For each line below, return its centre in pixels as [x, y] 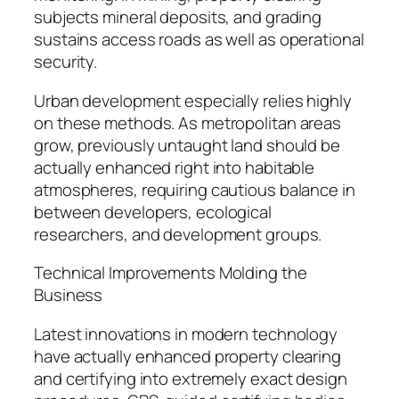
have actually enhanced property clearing [187, 356]
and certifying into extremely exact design [191, 378]
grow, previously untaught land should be [187, 145]
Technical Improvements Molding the [171, 273]
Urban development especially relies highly [193, 100]
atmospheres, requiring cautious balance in [195, 189]
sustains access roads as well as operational [199, 40]
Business [69, 295]
